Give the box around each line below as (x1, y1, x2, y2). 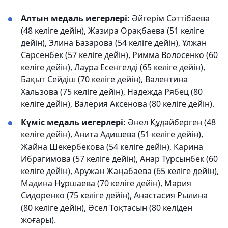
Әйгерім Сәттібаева (130, 13, 210, 24)
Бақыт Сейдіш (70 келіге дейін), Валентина (21, 74, 188, 85)
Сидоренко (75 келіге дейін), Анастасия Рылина (21, 190, 208, 201)
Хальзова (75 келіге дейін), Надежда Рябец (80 (21, 86, 203, 97)
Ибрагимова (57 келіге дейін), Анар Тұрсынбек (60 (21, 153, 218, 164)
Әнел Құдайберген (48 (128, 117, 216, 128)
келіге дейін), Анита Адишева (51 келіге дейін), (21, 129, 203, 140)
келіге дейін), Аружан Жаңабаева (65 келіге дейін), (21, 165, 219, 177)
